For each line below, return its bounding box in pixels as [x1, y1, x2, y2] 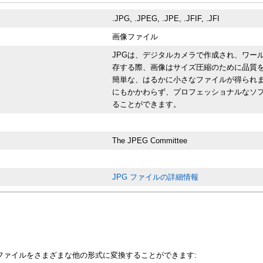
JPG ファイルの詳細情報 [112, 172, 199, 181]
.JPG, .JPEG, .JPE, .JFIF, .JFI [112, 14, 220, 23]
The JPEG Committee [112, 136, 188, 145]
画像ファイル [112, 32, 159, 41]
